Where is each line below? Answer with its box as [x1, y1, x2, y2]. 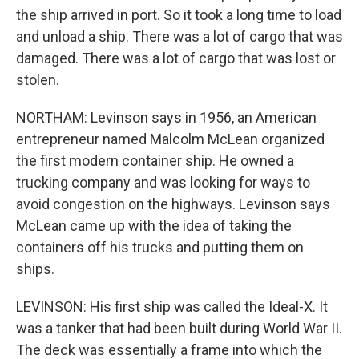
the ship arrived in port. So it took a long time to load [16, 6, 341, 23]
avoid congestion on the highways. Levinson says [16, 196, 330, 212]
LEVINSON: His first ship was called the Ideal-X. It [16, 298, 328, 315]
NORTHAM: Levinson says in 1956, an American [16, 109, 317, 126]
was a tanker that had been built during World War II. [16, 320, 342, 337]
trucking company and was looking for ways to [16, 174, 310, 191]
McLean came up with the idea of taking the [16, 217, 292, 234]
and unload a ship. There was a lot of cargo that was [16, 28, 343, 45]
